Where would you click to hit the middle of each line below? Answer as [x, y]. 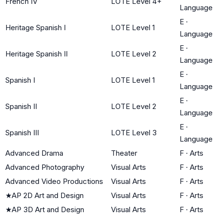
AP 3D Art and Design [48, 209]
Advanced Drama [34, 153]
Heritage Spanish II [36, 54]
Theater [124, 153]
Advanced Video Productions [54, 181]
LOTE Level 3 [134, 132]
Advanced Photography [45, 167]
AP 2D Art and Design [48, 195]
